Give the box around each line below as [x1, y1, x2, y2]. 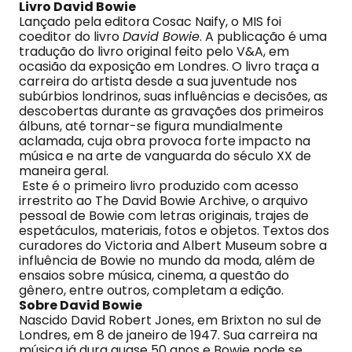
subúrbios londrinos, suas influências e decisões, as [19, 87, 328, 105]
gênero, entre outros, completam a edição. [19, 281, 284, 299]
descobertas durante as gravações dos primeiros [19, 102, 324, 120]
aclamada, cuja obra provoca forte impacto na [19, 132, 310, 150]
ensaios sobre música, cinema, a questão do [19, 266, 289, 284]
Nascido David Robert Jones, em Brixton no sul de [19, 311, 321, 329]
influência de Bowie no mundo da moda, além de [19, 251, 315, 269]
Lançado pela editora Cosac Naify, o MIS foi [19, 13, 281, 31]
